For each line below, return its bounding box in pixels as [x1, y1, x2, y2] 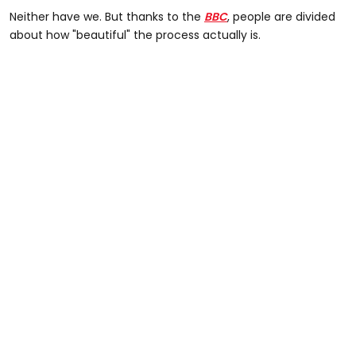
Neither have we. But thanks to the [10, 8, 204, 25]
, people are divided [227, 8, 335, 25]
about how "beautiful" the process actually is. [10, 26, 261, 43]
